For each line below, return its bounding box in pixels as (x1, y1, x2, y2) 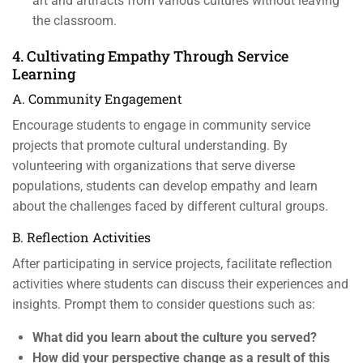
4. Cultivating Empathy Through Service (12, 46, 288, 66)
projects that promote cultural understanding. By (12, 138, 288, 153)
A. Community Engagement (12, 90, 182, 107)
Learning (12, 64, 75, 83)
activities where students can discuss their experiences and (12, 276, 348, 292)
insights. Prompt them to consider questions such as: (12, 297, 315, 312)
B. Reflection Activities (12, 228, 151, 246)
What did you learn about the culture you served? (32, 330, 317, 345)
